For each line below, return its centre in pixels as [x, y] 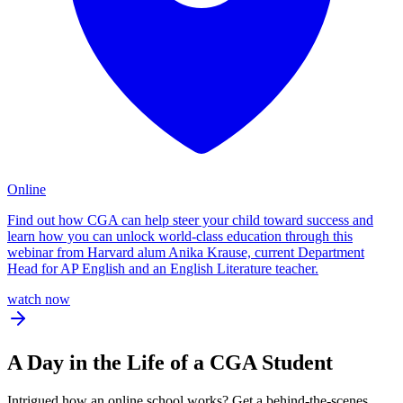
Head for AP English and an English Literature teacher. [163, 269]
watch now [39, 300]
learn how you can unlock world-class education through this [180, 237]
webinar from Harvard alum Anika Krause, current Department [186, 253]
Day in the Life [96, 363]
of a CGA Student [249, 363]
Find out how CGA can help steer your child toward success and [190, 220]
